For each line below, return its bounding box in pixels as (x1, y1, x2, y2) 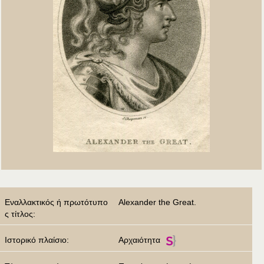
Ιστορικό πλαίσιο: (5, 235, 71, 245)
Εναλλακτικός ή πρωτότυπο (5, 197, 108, 207)
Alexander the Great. (118, 197, 196, 207)
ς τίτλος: (5, 209, 38, 219)
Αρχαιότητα (118, 235, 160, 245)
